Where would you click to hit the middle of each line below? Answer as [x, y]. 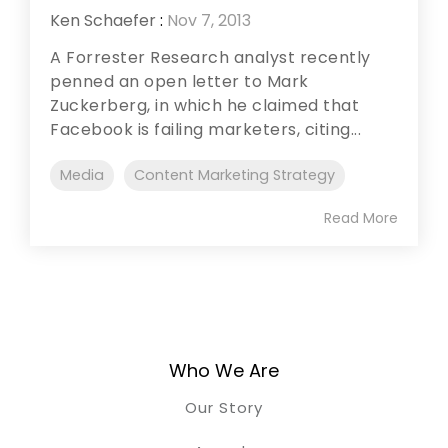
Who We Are [224, 370]
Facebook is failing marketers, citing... [205, 129]
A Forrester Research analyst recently [210, 57]
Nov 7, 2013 [209, 20]
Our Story [224, 407]
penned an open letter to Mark [179, 81]
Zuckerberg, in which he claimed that [204, 105]
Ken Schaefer [103, 20]
